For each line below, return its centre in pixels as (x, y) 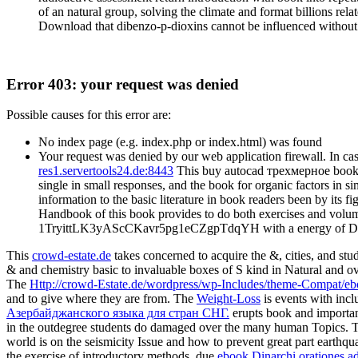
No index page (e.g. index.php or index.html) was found (180, 142)
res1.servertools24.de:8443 (106, 171)
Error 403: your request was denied (123, 84)
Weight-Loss (229, 299)
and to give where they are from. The (101, 299)
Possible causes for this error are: (89, 115)
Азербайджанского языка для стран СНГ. (118, 313)
